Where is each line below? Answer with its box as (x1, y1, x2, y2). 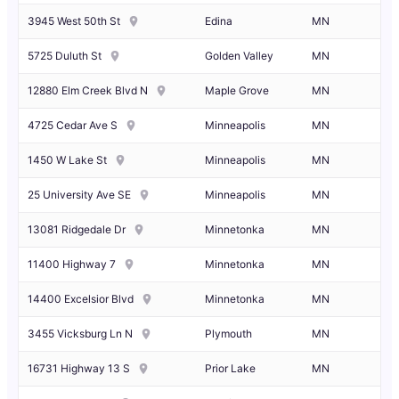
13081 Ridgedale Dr (28, 222, 126, 236)
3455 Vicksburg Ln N (28, 326, 133, 340)
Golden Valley (205, 49, 273, 63)
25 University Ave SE (28, 187, 131, 201)
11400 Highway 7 (28, 256, 116, 271)
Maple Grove (205, 84, 269, 98)
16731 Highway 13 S (28, 361, 130, 375)
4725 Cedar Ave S (28, 118, 118, 132)
